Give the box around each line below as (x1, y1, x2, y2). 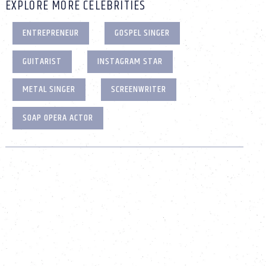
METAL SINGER (23, 82, 76, 97)
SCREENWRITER (111, 82, 167, 97)
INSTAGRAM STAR (97, 53, 163, 69)
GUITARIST (23, 53, 62, 69)
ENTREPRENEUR (23, 26, 80, 41)
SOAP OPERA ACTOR (23, 110, 94, 126)
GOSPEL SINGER (115, 26, 170, 41)
